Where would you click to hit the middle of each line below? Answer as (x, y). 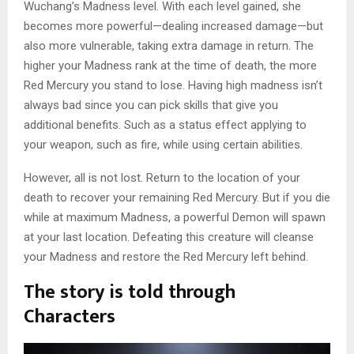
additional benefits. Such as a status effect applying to (165, 124)
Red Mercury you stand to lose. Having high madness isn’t (173, 85)
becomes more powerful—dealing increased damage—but (173, 26)
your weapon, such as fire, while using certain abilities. (163, 144)
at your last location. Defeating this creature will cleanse (169, 237)
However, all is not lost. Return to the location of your (162, 177)
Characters (70, 316)
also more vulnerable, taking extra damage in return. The (169, 45)
